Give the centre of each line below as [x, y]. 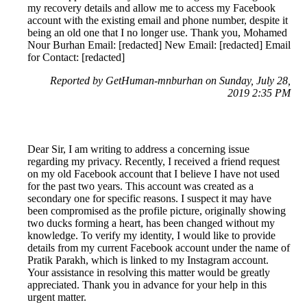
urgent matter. [57, 297]
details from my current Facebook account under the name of [159, 248]
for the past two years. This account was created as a [140, 186]
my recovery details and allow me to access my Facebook [151, 8]
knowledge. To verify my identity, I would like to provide [151, 236]
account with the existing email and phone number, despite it [158, 21]
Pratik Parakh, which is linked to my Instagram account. [148, 260]
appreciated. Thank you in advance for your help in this [147, 285]
